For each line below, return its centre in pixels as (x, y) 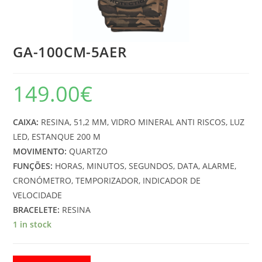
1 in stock (32, 224)
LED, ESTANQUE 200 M (57, 136)
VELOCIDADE (38, 195)
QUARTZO (87, 151)
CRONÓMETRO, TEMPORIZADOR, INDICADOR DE (107, 180)
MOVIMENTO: (40, 151)
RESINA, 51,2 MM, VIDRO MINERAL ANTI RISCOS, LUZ (143, 122)
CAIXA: (27, 122)
